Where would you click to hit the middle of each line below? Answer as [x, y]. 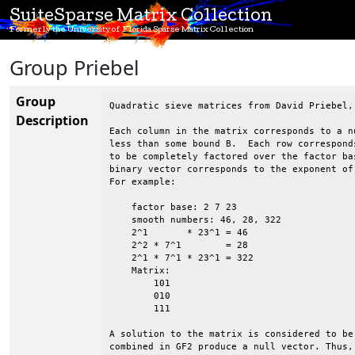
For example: [143, 182]
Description [52, 120]
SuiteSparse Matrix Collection [141, 17]
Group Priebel [74, 67]
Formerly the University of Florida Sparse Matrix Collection [132, 30]
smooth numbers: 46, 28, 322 [195, 220]
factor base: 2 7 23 [173, 207]
